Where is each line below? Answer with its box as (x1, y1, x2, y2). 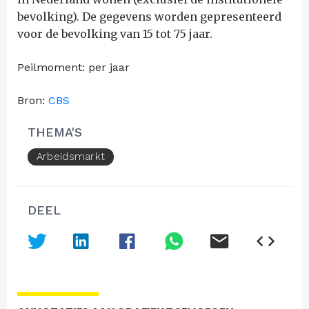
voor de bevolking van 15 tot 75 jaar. (17, 27, 212, 41)
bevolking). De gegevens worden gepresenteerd (17, 10, 281, 23)
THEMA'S (28, 125, 82, 139)
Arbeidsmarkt (36, 150, 106, 163)
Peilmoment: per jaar (17, 61, 130, 74)
